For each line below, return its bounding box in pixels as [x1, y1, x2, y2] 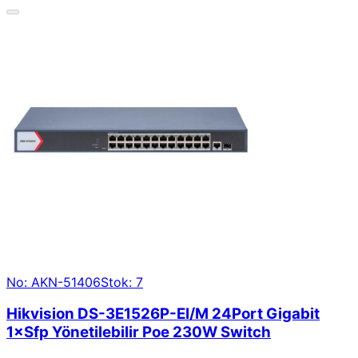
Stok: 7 [101, 273, 143, 290]
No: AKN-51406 [6, 273, 101, 290]
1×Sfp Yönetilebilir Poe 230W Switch [6, 323, 271, 342]
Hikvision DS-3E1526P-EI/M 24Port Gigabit [6, 304, 320, 324]
